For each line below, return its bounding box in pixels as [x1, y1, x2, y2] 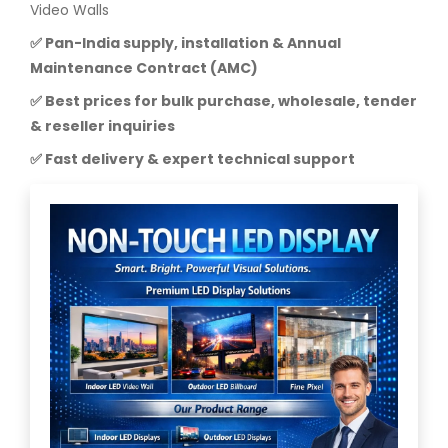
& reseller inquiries [30, 116, 175, 136]
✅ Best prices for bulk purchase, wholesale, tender [30, 91, 417, 111]
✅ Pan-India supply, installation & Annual [30, 33, 341, 53]
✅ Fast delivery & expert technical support [30, 149, 355, 169]
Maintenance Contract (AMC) [30, 58, 258, 78]
